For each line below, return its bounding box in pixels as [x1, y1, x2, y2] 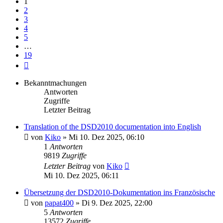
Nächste [28, 59, 54, 68]
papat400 [45, 198, 74, 207]
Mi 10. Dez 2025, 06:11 [44, 171, 119, 180]
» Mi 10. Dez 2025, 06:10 [61, 132, 144, 141]
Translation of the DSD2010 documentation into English [24, 122, 201, 131]
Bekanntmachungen [24, 78, 87, 87]
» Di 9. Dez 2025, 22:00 [74, 198, 152, 207]
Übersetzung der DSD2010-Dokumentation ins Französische [24, 188, 215, 197]
